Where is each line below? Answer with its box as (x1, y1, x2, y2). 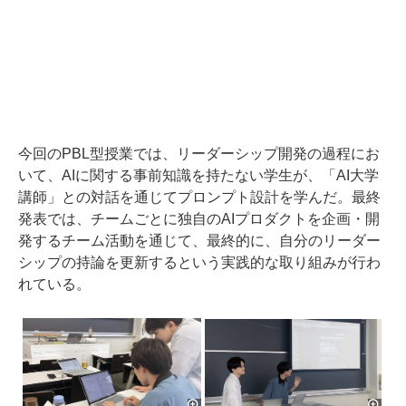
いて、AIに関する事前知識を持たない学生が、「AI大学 (18, 167, 379, 183)
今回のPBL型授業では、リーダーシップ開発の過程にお (18, 145, 380, 161)
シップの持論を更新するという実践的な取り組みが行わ (18, 254, 381, 270)
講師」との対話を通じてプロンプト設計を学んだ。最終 (18, 188, 381, 205)
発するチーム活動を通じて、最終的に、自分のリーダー (18, 232, 381, 248)
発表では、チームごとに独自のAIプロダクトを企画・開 (18, 210, 380, 227)
